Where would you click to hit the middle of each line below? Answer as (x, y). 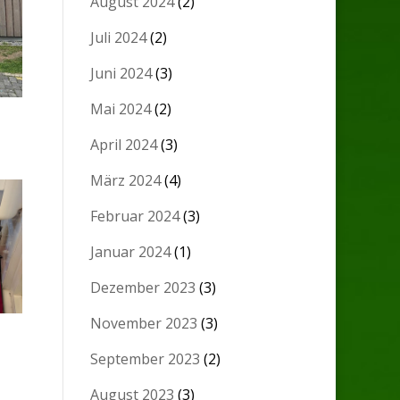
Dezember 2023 (143, 288)
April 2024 (124, 145)
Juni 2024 (121, 74)
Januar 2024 (131, 252)
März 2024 (126, 181)
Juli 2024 (119, 38)
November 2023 (144, 324)
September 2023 (146, 359)
